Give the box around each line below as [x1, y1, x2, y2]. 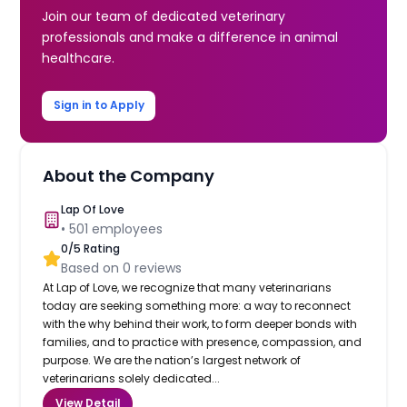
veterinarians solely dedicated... [43, 370, 221, 386]
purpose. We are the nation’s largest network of [43, 352, 302, 368]
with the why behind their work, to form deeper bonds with [43, 315, 358, 332]
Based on [61, 258, 124, 277]
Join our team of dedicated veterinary [42, 6, 286, 25]
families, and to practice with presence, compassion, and [43, 333, 362, 350]
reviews [131, 258, 183, 277]
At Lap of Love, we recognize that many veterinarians [43, 279, 333, 295]
